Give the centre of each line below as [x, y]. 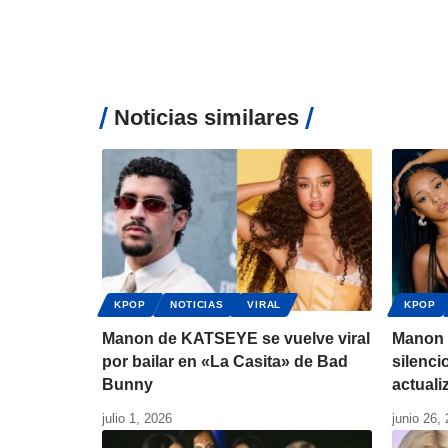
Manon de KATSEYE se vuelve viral [236, 339]
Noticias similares [206, 118]
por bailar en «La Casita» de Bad [225, 362]
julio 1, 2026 [137, 419]
